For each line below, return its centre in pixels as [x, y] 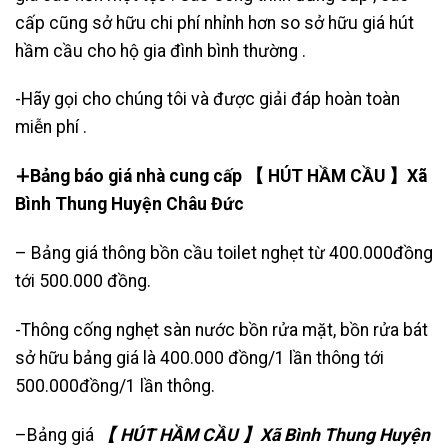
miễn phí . [51, 127]
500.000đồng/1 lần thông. [115, 385]
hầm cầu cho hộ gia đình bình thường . [160, 50]
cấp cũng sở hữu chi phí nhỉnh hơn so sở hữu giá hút [214, 22]
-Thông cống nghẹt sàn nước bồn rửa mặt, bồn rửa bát [221, 329]
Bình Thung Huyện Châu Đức [129, 204]
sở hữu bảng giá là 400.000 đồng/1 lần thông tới [199, 357]
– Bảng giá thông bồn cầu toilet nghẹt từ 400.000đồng [224, 253]
